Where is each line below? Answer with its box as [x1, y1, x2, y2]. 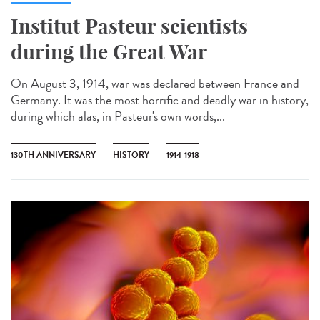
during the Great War [11, 39, 207, 65]
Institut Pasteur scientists [11, 14, 248, 39]
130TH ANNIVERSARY [11, 149, 96, 162]
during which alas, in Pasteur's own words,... [11, 107, 225, 126]
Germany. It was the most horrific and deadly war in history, [11, 91, 309, 110]
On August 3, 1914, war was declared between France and [11, 74, 299, 94]
